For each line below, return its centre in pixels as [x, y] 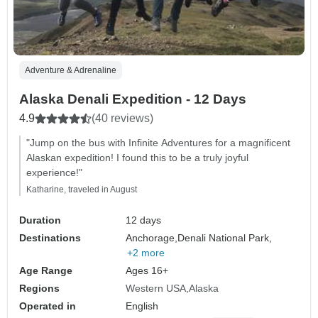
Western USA [156, 288]
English [142, 306]
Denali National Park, [225, 237]
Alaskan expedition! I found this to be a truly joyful [137, 157]
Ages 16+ [147, 270]
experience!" [54, 172]
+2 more [146, 252]
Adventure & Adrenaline [71, 70]
